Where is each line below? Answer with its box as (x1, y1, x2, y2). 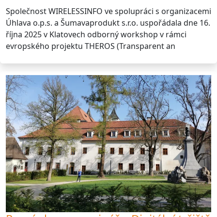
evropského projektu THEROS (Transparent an (6, 41, 175, 52)
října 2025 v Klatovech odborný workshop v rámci (6, 29, 186, 40)
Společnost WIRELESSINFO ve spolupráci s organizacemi (6, 6, 211, 17)
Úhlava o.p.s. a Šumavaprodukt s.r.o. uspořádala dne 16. (6, 17, 210, 29)
